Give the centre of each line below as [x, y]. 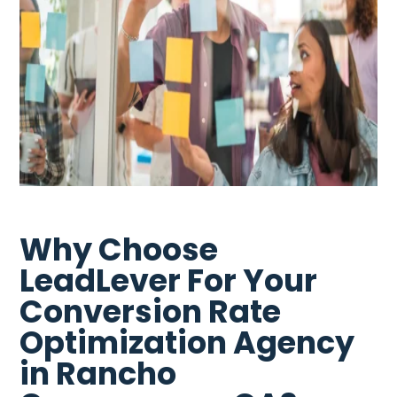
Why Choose [119, 249]
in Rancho [98, 373]
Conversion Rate [151, 311]
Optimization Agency [187, 342]
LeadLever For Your [169, 280]
